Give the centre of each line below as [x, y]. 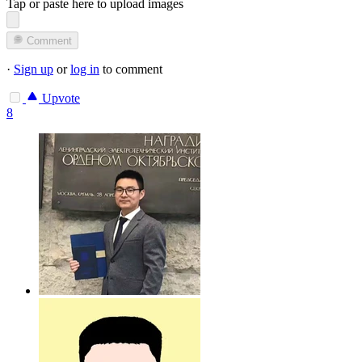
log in [85, 69]
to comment [131, 69]
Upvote [59, 99]
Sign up [34, 69]
